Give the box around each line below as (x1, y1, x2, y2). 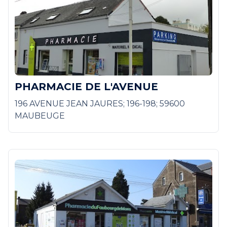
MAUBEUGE (15, 111, 65, 121)
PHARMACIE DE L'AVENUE (15, 81, 158, 93)
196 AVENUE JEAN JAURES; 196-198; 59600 (15, 99, 185, 109)
